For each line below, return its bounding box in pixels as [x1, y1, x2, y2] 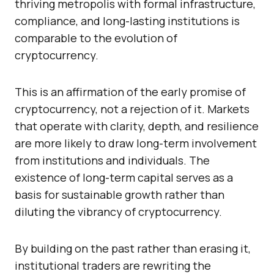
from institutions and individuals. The [15, 153, 210, 168]
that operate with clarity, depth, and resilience [15, 119, 259, 134]
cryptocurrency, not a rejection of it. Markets [15, 102, 250, 117]
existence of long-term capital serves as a [15, 170, 233, 185]
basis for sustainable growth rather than [15, 187, 224, 202]
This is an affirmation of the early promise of [15, 84, 246, 100]
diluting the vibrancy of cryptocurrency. [15, 204, 222, 220]
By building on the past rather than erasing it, [15, 241, 251, 256]
